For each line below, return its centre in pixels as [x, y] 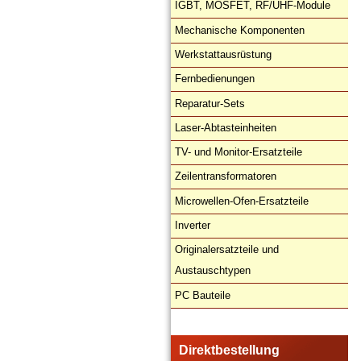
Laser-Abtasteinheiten [226, 127]
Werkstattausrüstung [223, 54]
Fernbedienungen [215, 79]
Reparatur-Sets [210, 103]
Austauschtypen [213, 271]
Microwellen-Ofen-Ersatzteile [242, 201]
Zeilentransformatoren [226, 176]
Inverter [193, 226]
